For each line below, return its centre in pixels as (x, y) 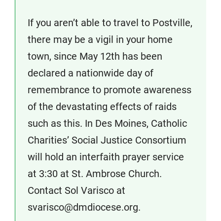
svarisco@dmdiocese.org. (84, 207)
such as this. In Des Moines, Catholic (107, 123)
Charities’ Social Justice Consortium (107, 140)
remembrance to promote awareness (110, 90)
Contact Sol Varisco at (76, 190)
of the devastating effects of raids (102, 107)
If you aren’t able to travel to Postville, (110, 23)
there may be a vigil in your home (100, 39)
